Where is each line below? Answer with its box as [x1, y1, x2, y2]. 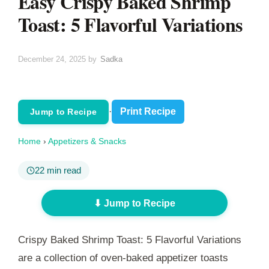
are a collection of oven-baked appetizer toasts [18, 252, 228, 264]
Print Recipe [120, 106, 177, 117]
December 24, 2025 [18, 54, 86, 64]
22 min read [35, 165, 81, 175]
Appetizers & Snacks [48, 136, 126, 146]
